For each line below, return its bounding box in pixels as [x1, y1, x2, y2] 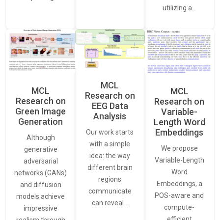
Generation [18, 116, 63, 127]
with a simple [89, 140, 131, 148]
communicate [88, 187, 132, 195]
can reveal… [91, 199, 128, 207]
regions [98, 175, 122, 184]
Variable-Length [154, 156, 204, 164]
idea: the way [89, 152, 131, 160]
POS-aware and [155, 191, 204, 199]
